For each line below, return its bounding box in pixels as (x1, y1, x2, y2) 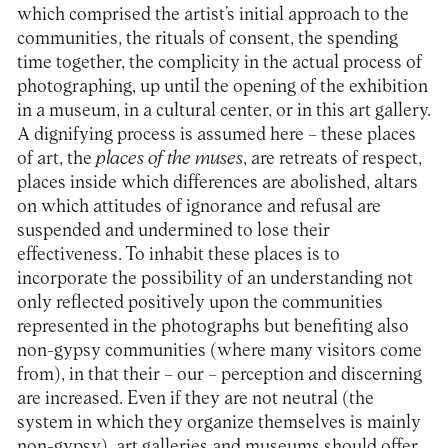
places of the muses (95, 149, 243, 169)
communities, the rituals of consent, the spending (16, 29, 398, 49)
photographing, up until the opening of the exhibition (16, 77, 428, 97)
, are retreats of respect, (242, 149, 422, 169)
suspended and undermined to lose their (16, 221, 330, 241)
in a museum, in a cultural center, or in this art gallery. (16, 101, 431, 121)
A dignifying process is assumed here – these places (16, 125, 416, 145)
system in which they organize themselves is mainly (16, 413, 421, 433)
